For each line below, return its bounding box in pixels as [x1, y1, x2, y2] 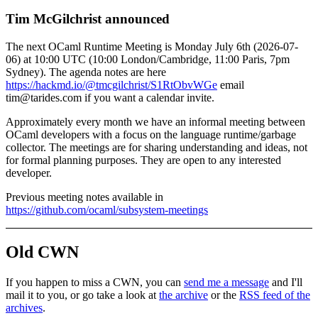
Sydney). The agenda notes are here [6, 66, 166, 78]
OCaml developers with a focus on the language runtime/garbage [6, 128, 296, 141]
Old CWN [6, 242, 79, 261]
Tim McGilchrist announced [6, 11, 170, 27]
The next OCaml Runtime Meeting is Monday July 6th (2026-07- [6, 40, 298, 53]
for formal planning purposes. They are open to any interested [6, 154, 281, 166]
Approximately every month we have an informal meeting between [6, 116, 305, 128]
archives [6, 301, 43, 314]
